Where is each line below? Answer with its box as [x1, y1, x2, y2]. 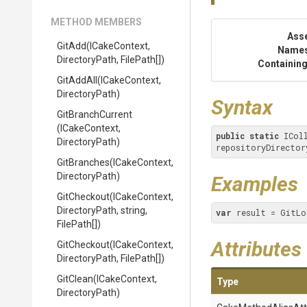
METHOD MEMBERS [51, 16, 142, 27]
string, [121, 205, 147, 216]
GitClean [57, 273, 93, 284]
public [216, 130, 245, 141]
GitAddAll [57, 75, 97, 86]
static [249, 130, 279, 141]
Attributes [211, 237, 302, 261]
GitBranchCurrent [57, 109, 132, 120]
